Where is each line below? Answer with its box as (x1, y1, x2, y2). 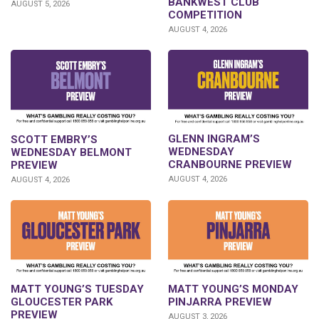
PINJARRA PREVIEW (168, 295, 272, 308)
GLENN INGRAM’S (168, 132, 260, 146)
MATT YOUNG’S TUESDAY (11, 282, 144, 296)
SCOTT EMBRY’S (11, 132, 98, 146)
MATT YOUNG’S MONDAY (168, 282, 298, 296)
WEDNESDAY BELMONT (11, 145, 132, 159)
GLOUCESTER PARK (11, 295, 113, 308)
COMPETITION (168, 9, 242, 22)
